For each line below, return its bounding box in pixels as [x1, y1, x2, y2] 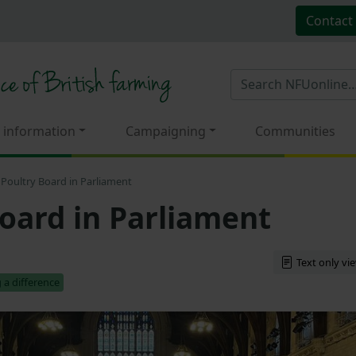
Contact [305, 11, 353, 29]
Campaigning [125, 122, 206, 140]
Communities [255, 122, 336, 140]
